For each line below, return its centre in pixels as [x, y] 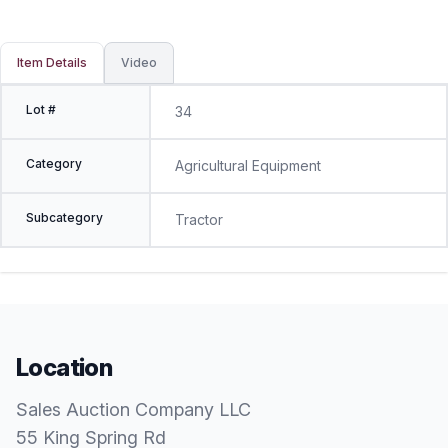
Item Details [52, 62]
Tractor [198, 219]
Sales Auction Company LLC [133, 409]
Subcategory [64, 217]
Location [64, 367]
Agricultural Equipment [247, 165]
